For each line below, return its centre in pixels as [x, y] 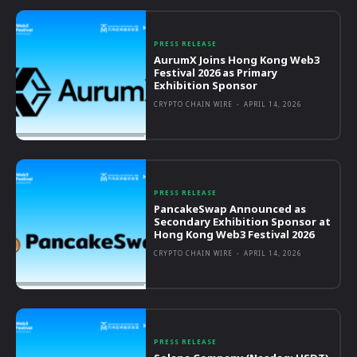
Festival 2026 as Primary [216, 72]
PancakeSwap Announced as [230, 208]
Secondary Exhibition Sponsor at [243, 221]
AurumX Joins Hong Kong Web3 [237, 59]
